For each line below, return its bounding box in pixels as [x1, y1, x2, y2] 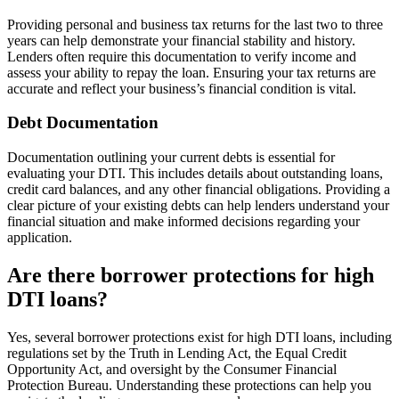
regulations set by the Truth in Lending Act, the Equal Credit [7, 345, 346, 361]
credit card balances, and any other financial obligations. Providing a [7, 182, 390, 198]
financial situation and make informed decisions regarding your [7, 214, 360, 230]
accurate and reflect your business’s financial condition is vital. [7, 80, 356, 96]
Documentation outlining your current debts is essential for [7, 150, 335, 166]
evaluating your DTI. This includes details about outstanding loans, [7, 166, 383, 182]
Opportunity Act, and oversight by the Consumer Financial [7, 361, 337, 377]
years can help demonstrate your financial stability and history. [7, 32, 355, 48]
